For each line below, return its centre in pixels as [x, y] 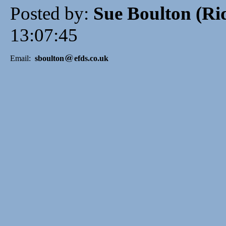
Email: [22, 58]
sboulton [49, 58]
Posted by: [52, 13]
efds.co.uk [91, 58]
